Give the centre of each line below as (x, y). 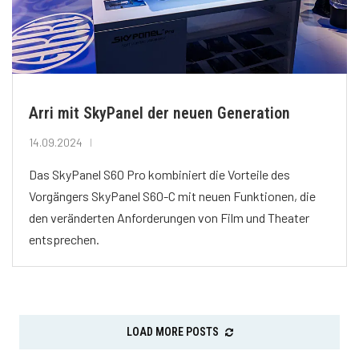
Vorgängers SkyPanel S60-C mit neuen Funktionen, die (172, 196)
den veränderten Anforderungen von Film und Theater (169, 218)
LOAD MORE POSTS (172, 332)
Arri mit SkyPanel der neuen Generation (159, 113)
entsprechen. (64, 240)
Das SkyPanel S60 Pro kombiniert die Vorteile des (159, 175)
